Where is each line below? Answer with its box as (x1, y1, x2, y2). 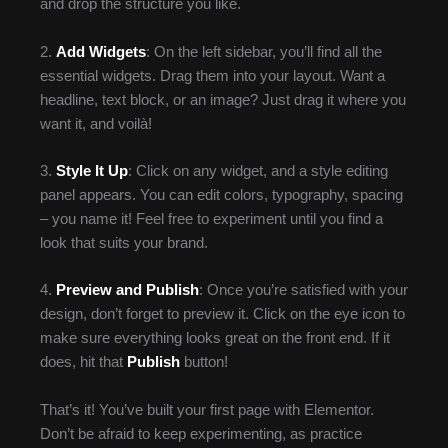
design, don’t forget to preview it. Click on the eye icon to (40, 306, 405, 323)
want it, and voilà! (40, 115, 152, 132)
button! (180, 354, 228, 371)
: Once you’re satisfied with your (199, 282, 408, 299)
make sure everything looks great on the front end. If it (40, 330, 390, 347)
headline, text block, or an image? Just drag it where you (40, 91, 406, 108)
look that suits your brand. (40, 235, 208, 252)
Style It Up (56, 163, 128, 180)
